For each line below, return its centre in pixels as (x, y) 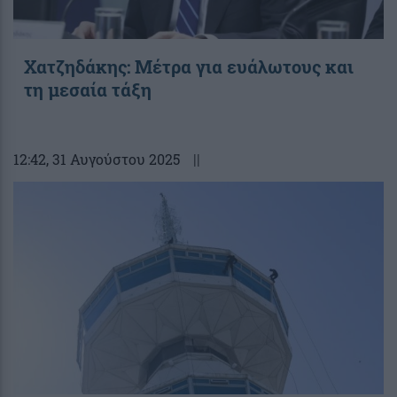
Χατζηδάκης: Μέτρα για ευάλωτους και (189, 66)
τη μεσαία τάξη (88, 89)
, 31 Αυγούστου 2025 (113, 159)
